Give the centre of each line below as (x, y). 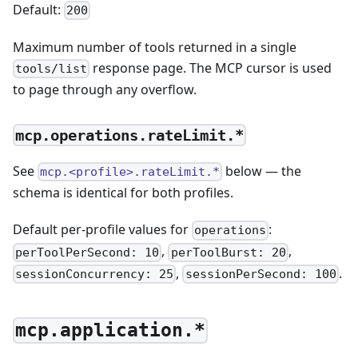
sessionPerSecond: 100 (261, 274)
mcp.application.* (111, 330)
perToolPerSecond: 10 (88, 252)
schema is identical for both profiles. (123, 193)
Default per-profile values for (102, 230)
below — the (262, 171)
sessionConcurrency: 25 (95, 274)
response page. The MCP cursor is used (211, 68)
